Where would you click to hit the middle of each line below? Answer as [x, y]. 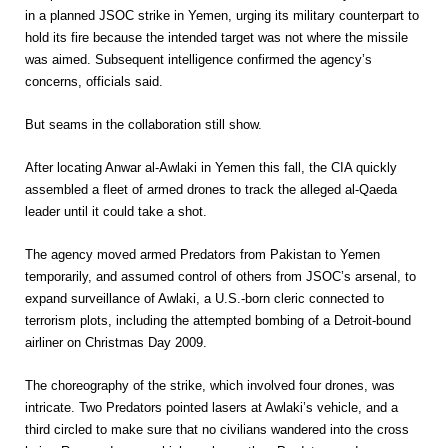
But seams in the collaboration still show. [143, 124]
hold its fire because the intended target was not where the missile [216, 37]
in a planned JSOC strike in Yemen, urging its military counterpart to [222, 15]
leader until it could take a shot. [116, 211]
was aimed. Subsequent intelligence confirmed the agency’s [198, 59]
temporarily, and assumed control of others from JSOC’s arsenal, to [220, 276]
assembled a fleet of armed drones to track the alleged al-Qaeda [211, 189]
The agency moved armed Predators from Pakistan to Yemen [202, 254]
